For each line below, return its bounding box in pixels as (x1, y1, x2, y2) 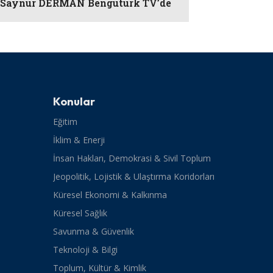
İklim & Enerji (52, 133, 105, 146)
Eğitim (52, 115, 77, 127)
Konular (52, 94, 95, 108)
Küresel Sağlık (52, 207, 107, 219)
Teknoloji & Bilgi (52, 243, 118, 255)
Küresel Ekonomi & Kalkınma (52, 188, 167, 200)
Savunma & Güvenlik (52, 225, 134, 237)
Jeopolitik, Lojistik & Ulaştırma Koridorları (52, 170, 214, 182)
